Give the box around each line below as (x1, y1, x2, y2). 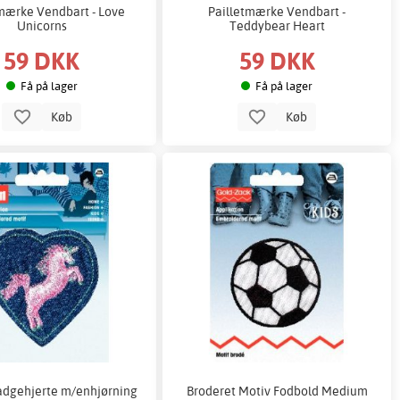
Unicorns (16, 17, 67, 33)
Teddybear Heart (229, 17, 325, 33)
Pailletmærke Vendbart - (208, 3, 346, 19)
